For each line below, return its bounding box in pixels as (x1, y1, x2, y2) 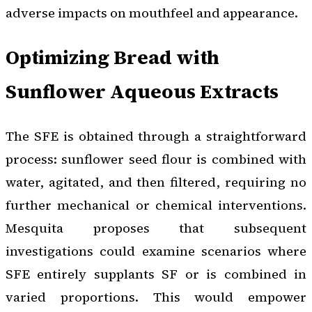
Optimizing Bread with (6, 44, 219, 71)
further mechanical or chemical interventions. (6, 196, 306, 214)
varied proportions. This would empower (6, 288, 306, 306)
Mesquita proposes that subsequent (6, 219, 306, 237)
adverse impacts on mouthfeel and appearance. (6, 4, 298, 22)
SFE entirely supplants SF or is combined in (6, 265, 306, 283)
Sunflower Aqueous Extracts (6, 78, 279, 105)
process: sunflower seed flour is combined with (6, 150, 306, 169)
